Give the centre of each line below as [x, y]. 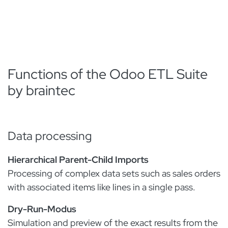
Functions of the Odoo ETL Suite [108, 74]
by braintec [43, 90]
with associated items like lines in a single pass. [102, 187]
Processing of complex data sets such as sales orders [114, 173]
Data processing [50, 136]
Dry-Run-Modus [42, 209]
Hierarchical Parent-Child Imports [78, 160]
